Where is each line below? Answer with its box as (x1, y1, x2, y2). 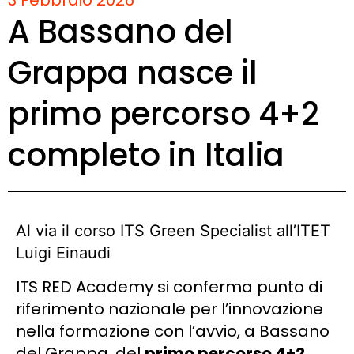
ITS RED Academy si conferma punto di (16, 275, 322, 298)
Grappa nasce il (8, 50, 258, 95)
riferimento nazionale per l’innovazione (16, 297, 323, 320)
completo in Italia (8, 132, 284, 177)
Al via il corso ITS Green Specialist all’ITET (16, 220, 330, 240)
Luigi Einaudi (16, 243, 111, 262)
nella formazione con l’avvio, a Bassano (16, 319, 330, 342)
